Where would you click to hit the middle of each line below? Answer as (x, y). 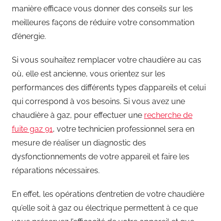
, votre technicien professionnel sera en (124, 129)
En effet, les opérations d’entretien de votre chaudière (108, 194)
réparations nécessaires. (56, 171)
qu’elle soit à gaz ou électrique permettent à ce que (105, 208)
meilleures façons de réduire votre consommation (103, 23)
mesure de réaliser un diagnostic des (79, 143)
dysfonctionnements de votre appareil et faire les (101, 157)
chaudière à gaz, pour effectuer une (78, 115)
